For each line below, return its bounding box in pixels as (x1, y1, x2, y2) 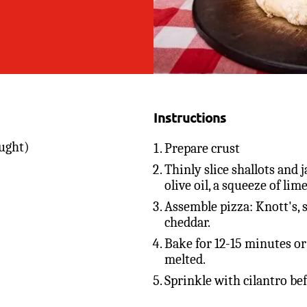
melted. (164, 251, 206, 267)
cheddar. (164, 214, 210, 230)
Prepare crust (164, 140, 240, 156)
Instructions (153, 108, 226, 126)
